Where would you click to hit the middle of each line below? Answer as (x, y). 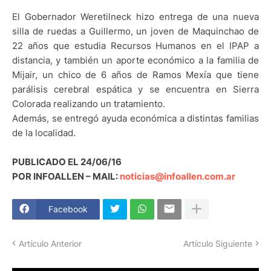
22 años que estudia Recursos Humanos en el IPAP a (135, 45)
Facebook (68, 209)
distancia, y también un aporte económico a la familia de (135, 60)
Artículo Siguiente (218, 243)
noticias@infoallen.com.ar (178, 176)
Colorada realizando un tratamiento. (89, 103)
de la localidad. (44, 132)
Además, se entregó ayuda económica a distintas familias (135, 118)
